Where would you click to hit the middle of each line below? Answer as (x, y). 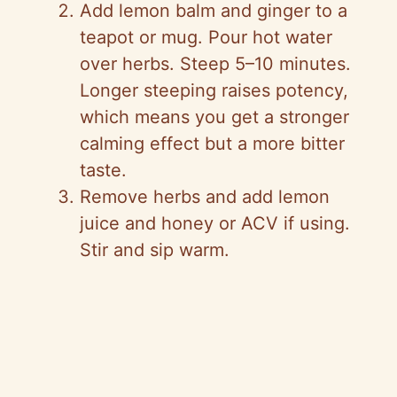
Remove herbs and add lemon (205, 197)
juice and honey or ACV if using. (215, 224)
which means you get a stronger (214, 117)
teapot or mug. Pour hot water (206, 38)
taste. (103, 171)
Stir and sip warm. (155, 250)
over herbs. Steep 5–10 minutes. (215, 64)
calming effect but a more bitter (212, 144)
